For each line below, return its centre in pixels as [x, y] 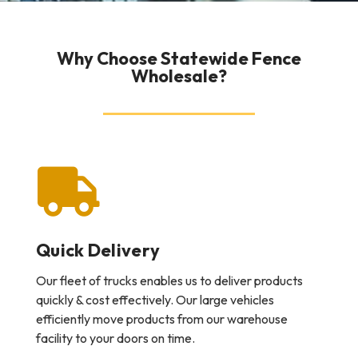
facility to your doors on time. [115, 338]
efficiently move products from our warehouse [162, 319]
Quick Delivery [98, 251]
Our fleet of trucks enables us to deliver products [169, 281]
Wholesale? [179, 76]
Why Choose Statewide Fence [179, 59]
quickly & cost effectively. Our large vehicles [155, 300]
